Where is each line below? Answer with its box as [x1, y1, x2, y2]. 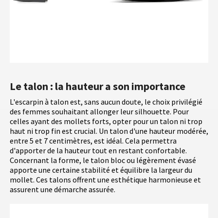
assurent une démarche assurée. [10, 184, 115, 195]
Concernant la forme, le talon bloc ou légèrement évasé [10, 155, 196, 165]
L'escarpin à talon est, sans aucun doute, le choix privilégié [10, 97, 202, 107]
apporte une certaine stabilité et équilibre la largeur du [10, 165, 192, 175]
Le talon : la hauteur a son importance [10, 79, 185, 93]
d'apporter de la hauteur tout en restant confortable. [10, 145, 187, 156]
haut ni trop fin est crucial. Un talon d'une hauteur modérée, [10, 126, 208, 136]
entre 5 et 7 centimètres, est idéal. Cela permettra [10, 136, 177, 146]
